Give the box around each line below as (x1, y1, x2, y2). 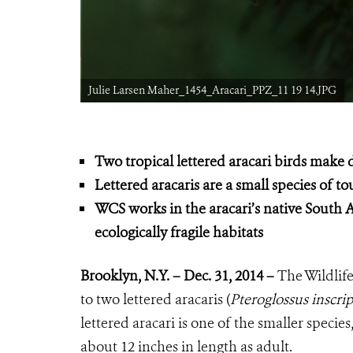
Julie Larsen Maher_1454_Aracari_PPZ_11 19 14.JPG (88, 82, 336, 98)
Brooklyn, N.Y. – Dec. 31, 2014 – (80, 266, 274, 285)
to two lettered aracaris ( (80, 289, 230, 309)
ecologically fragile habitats (95, 222, 263, 242)
